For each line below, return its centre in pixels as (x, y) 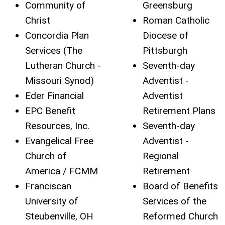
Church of (46, 156)
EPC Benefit (50, 111)
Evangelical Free (59, 141)
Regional (161, 156)
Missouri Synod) (60, 81)
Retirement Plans (179, 111)
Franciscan (48, 186)
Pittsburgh (165, 50)
